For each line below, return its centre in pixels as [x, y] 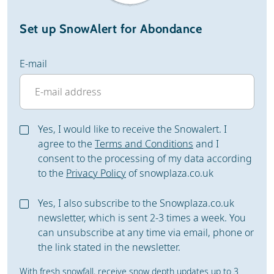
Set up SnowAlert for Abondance [111, 29]
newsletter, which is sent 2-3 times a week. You [142, 218]
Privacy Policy [96, 173]
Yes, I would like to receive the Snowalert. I [132, 129]
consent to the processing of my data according [145, 158]
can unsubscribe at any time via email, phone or [146, 232]
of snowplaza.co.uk [170, 173]
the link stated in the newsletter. [109, 247]
